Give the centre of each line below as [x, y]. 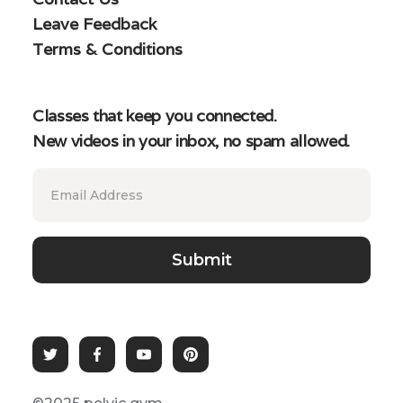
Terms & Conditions [107, 49]
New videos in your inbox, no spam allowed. [191, 141]
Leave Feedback [94, 24]
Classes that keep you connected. [155, 116]
